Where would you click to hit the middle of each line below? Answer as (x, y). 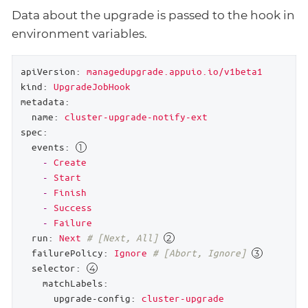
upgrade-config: (95, 298)
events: (51, 147)
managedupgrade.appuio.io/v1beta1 (174, 71)
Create (70, 162)
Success (73, 208)
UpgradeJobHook (92, 87)
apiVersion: (51, 71)
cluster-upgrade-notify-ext (136, 117)
